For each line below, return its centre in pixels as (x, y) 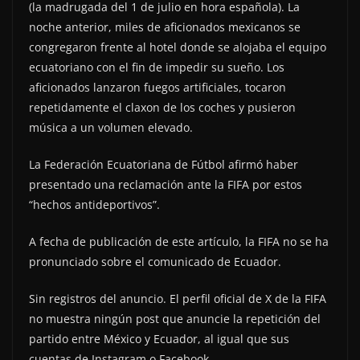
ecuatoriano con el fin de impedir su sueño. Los (157, 67)
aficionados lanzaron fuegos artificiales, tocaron (157, 87)
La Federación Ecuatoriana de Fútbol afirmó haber (164, 164)
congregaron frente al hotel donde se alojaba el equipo (178, 47)
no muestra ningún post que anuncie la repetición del (175, 318)
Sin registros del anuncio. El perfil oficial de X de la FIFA (178, 298)
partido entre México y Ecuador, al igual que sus (159, 338)
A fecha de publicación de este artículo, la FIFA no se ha (179, 241)
